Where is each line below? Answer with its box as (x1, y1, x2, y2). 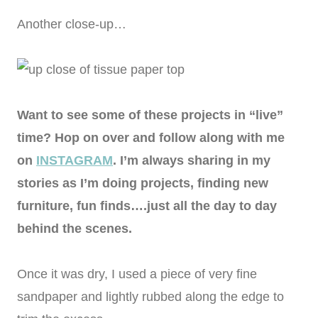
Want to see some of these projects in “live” (17, 108, 283, 123)
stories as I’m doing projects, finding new (17, 176, 268, 191)
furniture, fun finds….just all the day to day (17, 199, 277, 214)
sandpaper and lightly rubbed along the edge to (17, 290, 284, 305)
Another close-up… (17, 17, 126, 32)
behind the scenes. (17, 221, 132, 236)
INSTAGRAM (36, 153, 113, 168)
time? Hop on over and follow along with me (17, 131, 285, 146)
